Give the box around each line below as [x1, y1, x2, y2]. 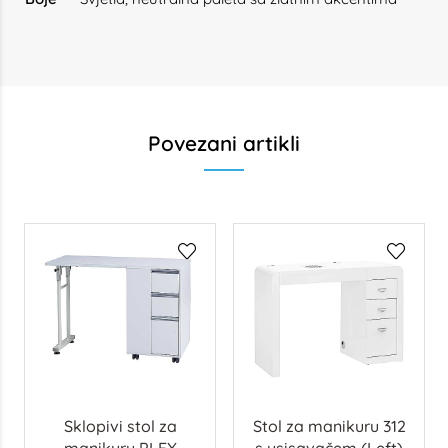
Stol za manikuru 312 [252, 416, 406, 436]
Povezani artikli [148, 130, 300, 156]
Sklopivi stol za [63, 416, 177, 436]
